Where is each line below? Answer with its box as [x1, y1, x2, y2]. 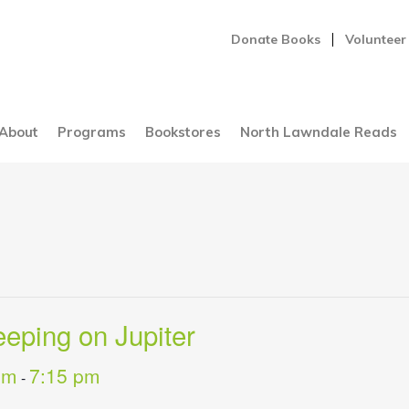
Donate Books [231, 30, 321, 47]
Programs [57, 123, 126, 142]
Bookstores [144, 123, 221, 142]
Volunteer [344, 30, 406, 47]
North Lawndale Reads [239, 123, 397, 142]
